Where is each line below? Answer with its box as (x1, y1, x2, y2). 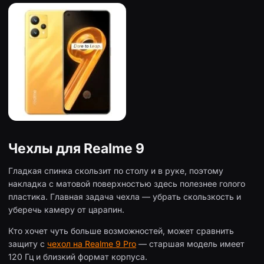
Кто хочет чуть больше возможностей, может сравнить (8, 226, 234, 236)
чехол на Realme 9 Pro (47, 239, 136, 249)
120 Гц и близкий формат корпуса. (8, 252, 147, 262)
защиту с (8, 239, 47, 249)
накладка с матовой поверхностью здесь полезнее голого (8, 179, 245, 189)
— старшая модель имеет (136, 239, 245, 249)
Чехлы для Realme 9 (8, 140, 144, 157)
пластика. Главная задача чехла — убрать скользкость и (8, 192, 241, 202)
